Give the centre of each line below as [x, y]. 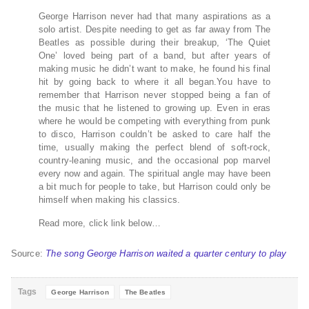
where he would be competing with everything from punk [154, 121]
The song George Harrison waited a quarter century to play [166, 254]
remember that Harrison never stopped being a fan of [154, 95]
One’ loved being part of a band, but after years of [154, 56]
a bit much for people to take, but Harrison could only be [154, 187]
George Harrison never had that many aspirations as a [154, 17]
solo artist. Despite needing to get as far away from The [154, 30]
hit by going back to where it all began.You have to [154, 82]
